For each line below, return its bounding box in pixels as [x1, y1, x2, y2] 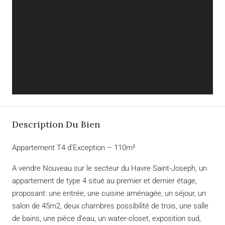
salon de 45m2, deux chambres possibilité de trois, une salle [12, 201, 208, 210]
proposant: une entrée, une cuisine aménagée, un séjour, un [12, 188, 206, 198]
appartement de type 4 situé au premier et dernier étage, [12, 176, 197, 185]
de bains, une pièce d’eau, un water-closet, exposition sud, [12, 213, 201, 223]
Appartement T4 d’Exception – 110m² [12, 143, 135, 152]
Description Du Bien [12, 118, 100, 130]
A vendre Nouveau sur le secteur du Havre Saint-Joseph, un [12, 163, 207, 173]
